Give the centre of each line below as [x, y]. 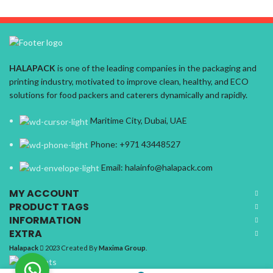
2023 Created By [71, 248]
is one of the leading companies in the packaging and [156, 68]
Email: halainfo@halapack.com [157, 168]
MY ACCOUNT [44, 194]
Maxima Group [122, 248]
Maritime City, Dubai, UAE [139, 121]
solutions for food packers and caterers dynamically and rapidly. [128, 95]
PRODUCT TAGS [49, 207]
